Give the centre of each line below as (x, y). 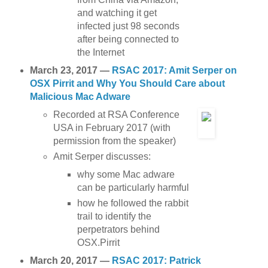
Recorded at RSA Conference (117, 115)
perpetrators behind (118, 229)
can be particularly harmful (133, 187)
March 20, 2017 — (71, 260)
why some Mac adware (126, 174)
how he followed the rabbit (133, 203)
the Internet (100, 53)
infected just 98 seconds (128, 26)
